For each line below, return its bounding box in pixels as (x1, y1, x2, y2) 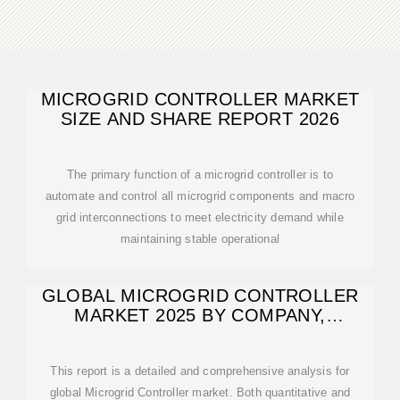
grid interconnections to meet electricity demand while (56, 211, 344, 224)
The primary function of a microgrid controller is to (66, 168, 334, 181)
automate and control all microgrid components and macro (45, 189, 355, 203)
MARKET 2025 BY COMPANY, (74, 305, 326, 325)
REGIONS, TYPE (128, 325, 272, 345)
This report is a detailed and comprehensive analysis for (50, 364, 350, 378)
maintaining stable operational (121, 232, 279, 246)
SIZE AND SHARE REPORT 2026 (60, 109, 340, 129)
